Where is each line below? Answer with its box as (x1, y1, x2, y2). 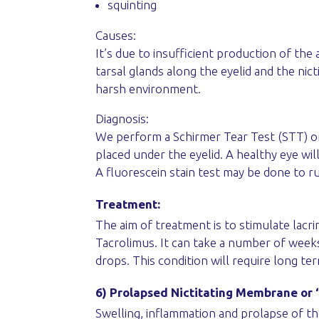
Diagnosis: (95, 111, 150, 125)
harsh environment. (95, 81, 202, 95)
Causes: (95, 28, 137, 42)
